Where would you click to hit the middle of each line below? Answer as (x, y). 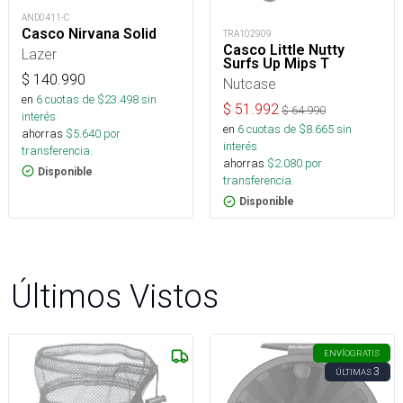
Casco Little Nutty (284, 50)
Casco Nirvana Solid (89, 33)
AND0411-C (45, 17)
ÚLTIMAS (354, 372)
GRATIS (365, 353)
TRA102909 (247, 34)
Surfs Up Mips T (276, 63)
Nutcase (250, 84)
